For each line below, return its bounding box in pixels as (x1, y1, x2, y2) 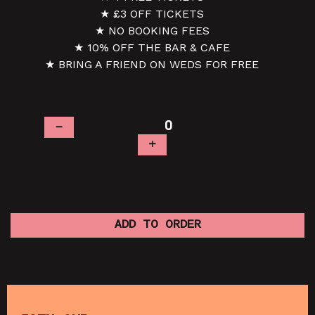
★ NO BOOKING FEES (94, 24, 210, 37)
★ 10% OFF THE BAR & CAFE (74, 41, 230, 54)
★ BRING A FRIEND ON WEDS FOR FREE (45, 58, 259, 71)
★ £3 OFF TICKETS (100, 7, 204, 20)
